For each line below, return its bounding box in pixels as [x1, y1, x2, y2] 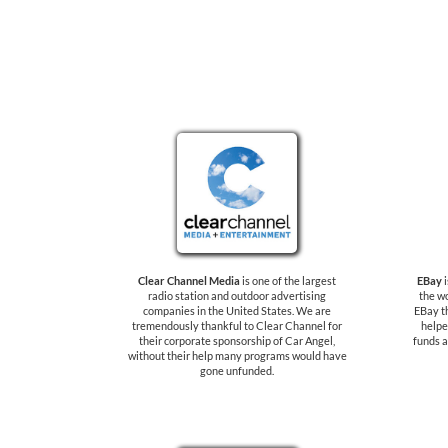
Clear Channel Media [138, 274, 240, 287]
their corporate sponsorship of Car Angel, [139, 334, 335, 347]
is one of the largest [240, 274, 336, 287]
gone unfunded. [200, 364, 274, 377]
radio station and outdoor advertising [148, 289, 326, 302]
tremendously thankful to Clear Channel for [132, 319, 342, 332]
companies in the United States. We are [143, 304, 331, 317]
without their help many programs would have [127, 349, 347, 362]
